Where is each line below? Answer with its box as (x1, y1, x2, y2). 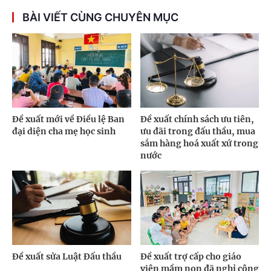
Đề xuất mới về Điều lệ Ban (12, 114, 125, 125)
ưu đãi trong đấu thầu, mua (140, 126, 255, 137)
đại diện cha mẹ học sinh (12, 126, 116, 137)
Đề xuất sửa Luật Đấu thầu (12, 250, 122, 262)
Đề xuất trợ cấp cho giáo (140, 250, 241, 262)
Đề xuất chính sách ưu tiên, (140, 114, 254, 125)
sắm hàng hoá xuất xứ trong (140, 138, 258, 149)
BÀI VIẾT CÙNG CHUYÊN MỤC (22, 11, 178, 24)
